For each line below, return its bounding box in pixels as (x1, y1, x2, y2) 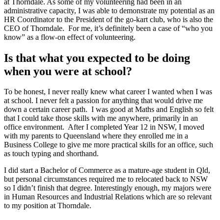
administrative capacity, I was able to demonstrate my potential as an (4, 6, 215, 15)
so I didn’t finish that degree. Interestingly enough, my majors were (4, 184, 211, 192)
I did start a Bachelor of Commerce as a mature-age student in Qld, (4, 166, 210, 175)
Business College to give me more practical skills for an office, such (4, 140, 213, 149)
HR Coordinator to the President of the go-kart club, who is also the (4, 15, 213, 24)
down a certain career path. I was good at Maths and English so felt (4, 105, 214, 114)
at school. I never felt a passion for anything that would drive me (4, 96, 203, 105)
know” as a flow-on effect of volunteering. (4, 32, 136, 41)
